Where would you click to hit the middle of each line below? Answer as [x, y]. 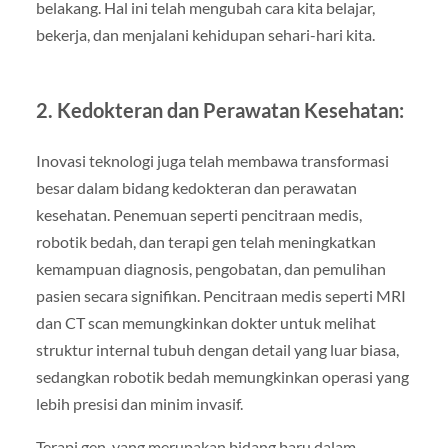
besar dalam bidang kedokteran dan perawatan [196, 188]
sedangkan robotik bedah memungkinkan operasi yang [222, 377]
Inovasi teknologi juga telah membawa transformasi [212, 161]
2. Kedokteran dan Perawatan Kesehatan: [219, 110]
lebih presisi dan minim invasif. [139, 404]
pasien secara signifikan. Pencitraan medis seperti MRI [220, 296]
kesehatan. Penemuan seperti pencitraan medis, [198, 215]
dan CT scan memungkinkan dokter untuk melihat [205, 323]
